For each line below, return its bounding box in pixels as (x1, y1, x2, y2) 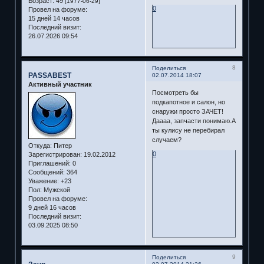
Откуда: (28, 141, 52, 149)
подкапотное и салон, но (151, 98, 225, 105)
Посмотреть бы (151, 88, 199, 96)
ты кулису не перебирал (151, 126, 225, 134)
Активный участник (28, 81, 92, 88)
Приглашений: (28, 159, 71, 167)
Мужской (41, 186, 70, 193)
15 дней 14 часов (28, 15, 80, 22)
